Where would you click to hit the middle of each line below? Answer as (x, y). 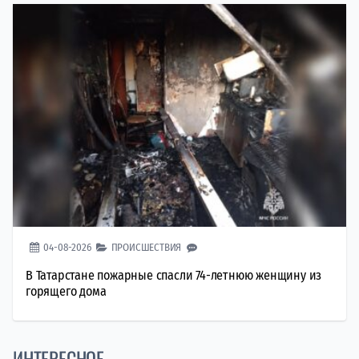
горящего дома (66, 291)
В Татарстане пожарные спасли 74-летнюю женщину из (174, 275)
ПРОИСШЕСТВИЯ (146, 247)
